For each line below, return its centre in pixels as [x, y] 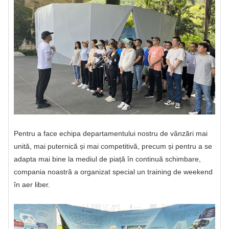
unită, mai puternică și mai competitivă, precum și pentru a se [113, 146]
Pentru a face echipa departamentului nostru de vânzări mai [111, 134]
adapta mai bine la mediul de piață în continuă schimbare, [107, 159]
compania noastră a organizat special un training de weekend [113, 172]
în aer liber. [32, 185]
